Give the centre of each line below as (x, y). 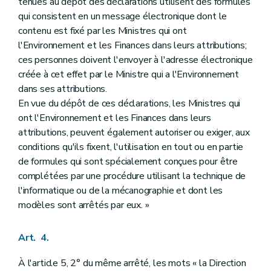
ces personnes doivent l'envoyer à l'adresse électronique (135, 60)
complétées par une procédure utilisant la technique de (132, 176)
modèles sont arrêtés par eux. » (84, 205)
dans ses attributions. (63, 89)
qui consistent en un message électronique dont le (123, 16)
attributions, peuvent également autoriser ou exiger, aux (134, 132)
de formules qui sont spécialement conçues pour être (128, 161)
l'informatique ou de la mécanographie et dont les (121, 190)
